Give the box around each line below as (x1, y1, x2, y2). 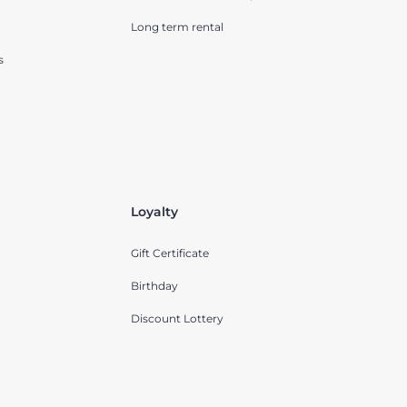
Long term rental (130, 20, 223, 35)
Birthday (130, 279, 178, 293)
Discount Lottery (130, 312, 223, 326)
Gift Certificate (130, 246, 209, 261)
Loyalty (130, 203, 178, 221)
